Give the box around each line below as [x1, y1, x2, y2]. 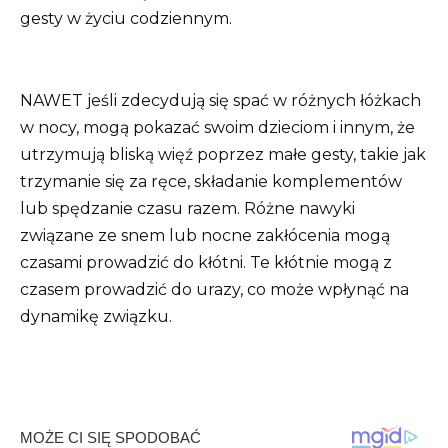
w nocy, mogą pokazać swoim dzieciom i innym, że [20, 117, 415, 137]
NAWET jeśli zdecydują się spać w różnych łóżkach [20, 90, 421, 110]
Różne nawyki [244, 198, 355, 218]
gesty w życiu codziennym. [20, 9, 232, 29]
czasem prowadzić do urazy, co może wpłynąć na [20, 279, 409, 299]
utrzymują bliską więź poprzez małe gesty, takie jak [20, 144, 426, 164]
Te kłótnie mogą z [250, 252, 392, 272]
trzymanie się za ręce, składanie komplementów [20, 171, 402, 191]
